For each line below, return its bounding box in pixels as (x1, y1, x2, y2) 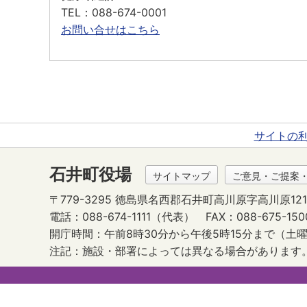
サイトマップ (153, 169, 210, 182)
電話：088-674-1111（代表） (49, 209, 195, 223)
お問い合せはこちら (61, 22, 160, 36)
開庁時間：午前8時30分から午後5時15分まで (49, 226, 275, 241)
